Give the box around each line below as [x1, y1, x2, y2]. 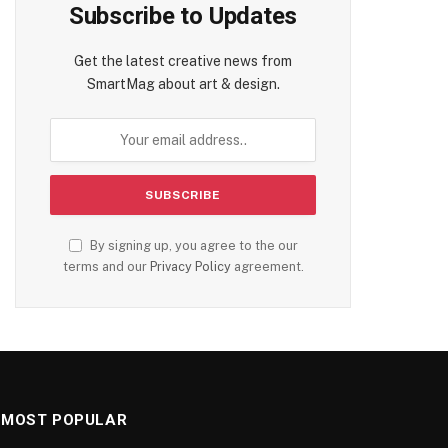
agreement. [230, 259, 304, 274]
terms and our [62, 259, 150, 274]
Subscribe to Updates [68, 2, 298, 30]
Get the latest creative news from [74, 53, 292, 69]
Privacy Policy [149, 259, 231, 274]
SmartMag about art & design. [86, 76, 280, 92]
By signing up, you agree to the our [86, 238, 298, 253]
